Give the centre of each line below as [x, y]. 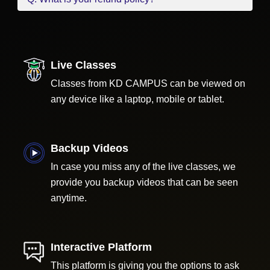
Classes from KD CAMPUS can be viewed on [148, 83]
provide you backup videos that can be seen [144, 182]
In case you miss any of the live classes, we [143, 167]
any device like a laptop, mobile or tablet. [137, 99]
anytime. [69, 198]
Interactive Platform [101, 247]
